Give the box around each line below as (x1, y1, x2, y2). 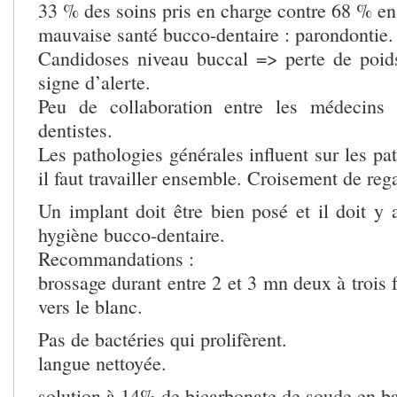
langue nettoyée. (38, 349, 167, 376)
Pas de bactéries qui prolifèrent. (38, 325, 287, 352)
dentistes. (38, 116, 113, 143)
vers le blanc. (38, 292, 143, 319)
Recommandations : (38, 245, 194, 271)
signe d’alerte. (38, 68, 151, 95)
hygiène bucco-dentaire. (38, 221, 225, 247)
